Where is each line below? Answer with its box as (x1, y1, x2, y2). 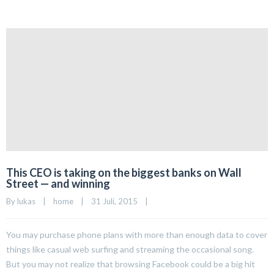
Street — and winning (6, 177, 110, 191)
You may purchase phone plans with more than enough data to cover (6, 229, 267, 240)
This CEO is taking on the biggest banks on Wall (6, 166, 242, 180)
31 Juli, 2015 (91, 196, 145, 207)
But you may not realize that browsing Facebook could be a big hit (6, 259, 255, 270)
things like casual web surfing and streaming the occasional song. (6, 244, 254, 255)
